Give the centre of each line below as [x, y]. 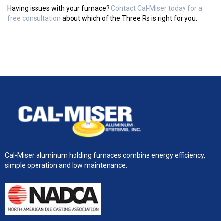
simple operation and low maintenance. [66, 165]
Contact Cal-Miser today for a [157, 8]
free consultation [34, 18]
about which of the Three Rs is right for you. [129, 18]
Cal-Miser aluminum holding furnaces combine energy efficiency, [105, 155]
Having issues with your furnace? [59, 8]
